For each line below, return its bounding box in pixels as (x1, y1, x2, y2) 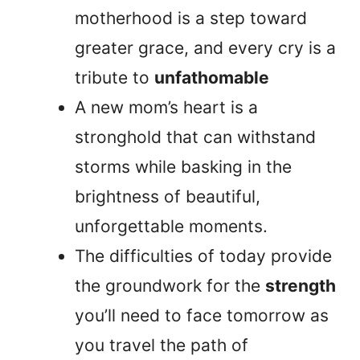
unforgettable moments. (75, 215, 268, 236)
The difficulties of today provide (75, 245, 332, 266)
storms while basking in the (75, 156, 292, 177)
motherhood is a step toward (75, 7, 307, 28)
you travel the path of (75, 334, 248, 355)
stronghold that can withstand (75, 126, 316, 147)
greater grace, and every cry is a (75, 37, 336, 58)
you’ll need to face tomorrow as (75, 305, 329, 325)
